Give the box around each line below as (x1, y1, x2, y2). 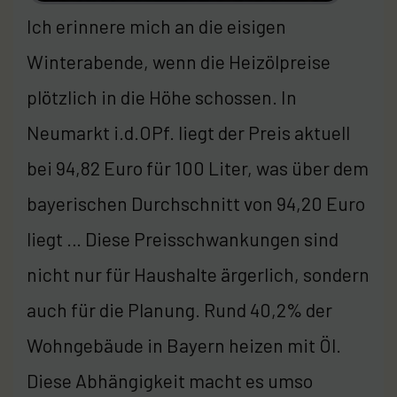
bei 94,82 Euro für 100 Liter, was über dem (27, 156, 369, 179)
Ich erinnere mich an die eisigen (27, 14, 286, 37)
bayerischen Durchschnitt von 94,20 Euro (27, 191, 365, 214)
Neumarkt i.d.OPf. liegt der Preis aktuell (27, 121, 350, 144)
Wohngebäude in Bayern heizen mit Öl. (27, 333, 341, 356)
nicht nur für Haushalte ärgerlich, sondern (27, 262, 370, 285)
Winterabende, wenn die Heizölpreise (27, 50, 331, 73)
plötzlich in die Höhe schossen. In (27, 85, 297, 108)
